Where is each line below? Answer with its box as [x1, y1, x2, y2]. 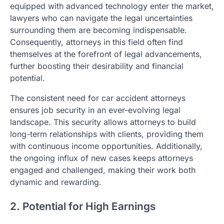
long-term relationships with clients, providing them [10, 129, 203, 139]
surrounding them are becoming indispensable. [10, 25, 187, 35]
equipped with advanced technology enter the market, [10, 1, 214, 11]
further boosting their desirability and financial [10, 61, 183, 71]
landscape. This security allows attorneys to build [10, 117, 196, 127]
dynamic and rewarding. [10, 177, 101, 187]
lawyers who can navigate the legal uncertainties [10, 13, 192, 23]
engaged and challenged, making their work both [10, 165, 195, 175]
